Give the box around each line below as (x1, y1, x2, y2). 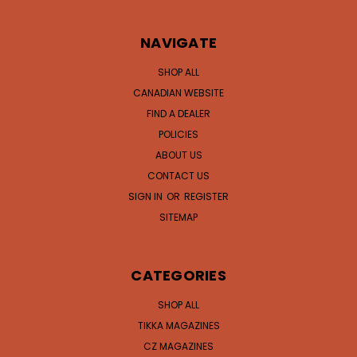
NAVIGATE (140, 33, 217, 53)
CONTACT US (147, 169, 210, 183)
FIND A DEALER (147, 107, 210, 121)
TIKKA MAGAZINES (137, 319, 220, 333)
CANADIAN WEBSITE (133, 86, 224, 100)
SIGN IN (128, 190, 165, 204)
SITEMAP (159, 210, 198, 225)
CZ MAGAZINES (143, 339, 214, 354)
